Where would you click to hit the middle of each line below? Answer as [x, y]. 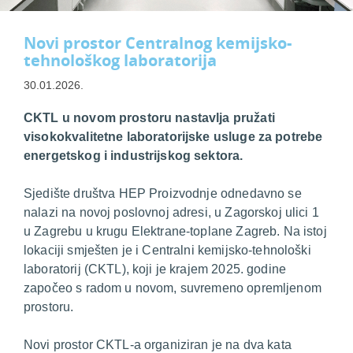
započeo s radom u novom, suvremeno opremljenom [173, 288]
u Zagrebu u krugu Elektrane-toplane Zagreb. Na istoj [175, 231]
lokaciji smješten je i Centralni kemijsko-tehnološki [167, 250]
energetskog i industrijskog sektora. [134, 155]
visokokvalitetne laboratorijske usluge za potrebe [173, 136]
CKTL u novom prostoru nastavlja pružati [149, 117]
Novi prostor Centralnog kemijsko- [158, 43]
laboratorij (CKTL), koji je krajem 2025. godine [155, 269]
